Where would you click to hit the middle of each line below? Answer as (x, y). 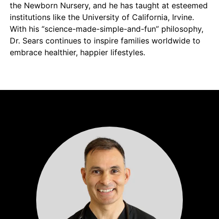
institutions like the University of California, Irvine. (102, 17)
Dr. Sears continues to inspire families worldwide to (105, 41)
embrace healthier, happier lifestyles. (77, 52)
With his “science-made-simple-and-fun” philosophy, (107, 29)
